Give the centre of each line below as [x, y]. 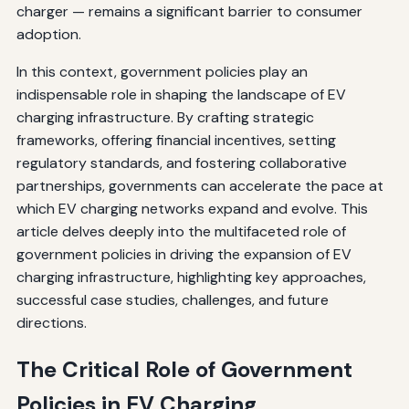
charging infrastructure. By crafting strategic [165, 117]
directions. [51, 322]
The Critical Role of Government [184, 369]
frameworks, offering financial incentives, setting [176, 140]
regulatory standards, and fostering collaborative [181, 163]
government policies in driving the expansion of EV [184, 254]
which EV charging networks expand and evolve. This [192, 208]
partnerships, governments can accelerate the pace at [199, 185]
